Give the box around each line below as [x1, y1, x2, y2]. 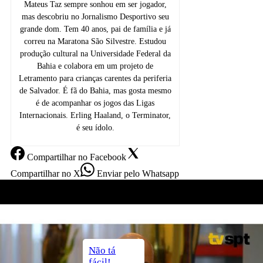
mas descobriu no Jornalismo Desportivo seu [21, 12, 169, 22]
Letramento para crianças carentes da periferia [19, 74, 172, 83]
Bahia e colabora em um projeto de [37, 62, 154, 71]
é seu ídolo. [76, 123, 114, 133]
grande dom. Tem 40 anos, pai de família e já [19, 25, 171, 34]
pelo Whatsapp [122, 168, 179, 179]
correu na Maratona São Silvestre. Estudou [24, 37, 167, 46]
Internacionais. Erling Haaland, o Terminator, [19, 111, 171, 120]
